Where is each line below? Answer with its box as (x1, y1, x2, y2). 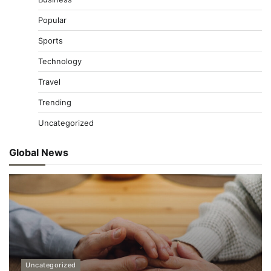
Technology (38, 56, 82, 66)
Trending (38, 97, 71, 107)
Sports (38, 35, 63, 45)
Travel (38, 76, 60, 87)
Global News (9, 146, 68, 158)
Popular (38, 15, 67, 25)
